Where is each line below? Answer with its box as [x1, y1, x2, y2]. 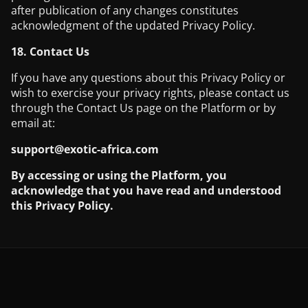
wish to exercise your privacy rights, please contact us [11, 85, 289, 100]
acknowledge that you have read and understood [11, 183, 281, 198]
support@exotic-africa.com [11, 142, 159, 157]
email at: [11, 115, 55, 131]
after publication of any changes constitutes [11, 3, 239, 18]
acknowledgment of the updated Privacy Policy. [11, 18, 255, 33]
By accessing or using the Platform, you [11, 168, 227, 183]
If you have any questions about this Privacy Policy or [11, 70, 285, 85]
